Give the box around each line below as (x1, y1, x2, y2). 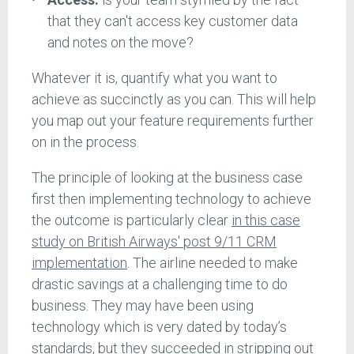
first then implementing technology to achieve (32, 190, 311, 208)
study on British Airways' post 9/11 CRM (32, 233, 277, 250)
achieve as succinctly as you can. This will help (32, 91, 316, 108)
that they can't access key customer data (47, 13, 298, 30)
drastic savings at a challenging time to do (32, 276, 288, 293)
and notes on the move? (47, 34, 194, 51)
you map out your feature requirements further (32, 112, 314, 130)
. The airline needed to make (127, 254, 298, 272)
